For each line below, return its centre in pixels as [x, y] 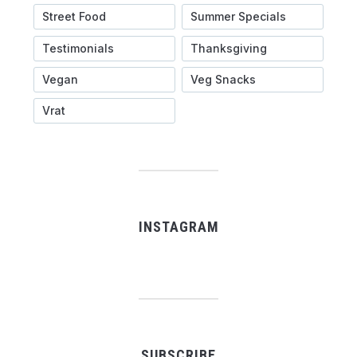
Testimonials [78, 48]
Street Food [74, 17]
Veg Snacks [223, 80]
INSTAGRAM [178, 226]
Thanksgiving [228, 48]
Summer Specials [238, 17]
